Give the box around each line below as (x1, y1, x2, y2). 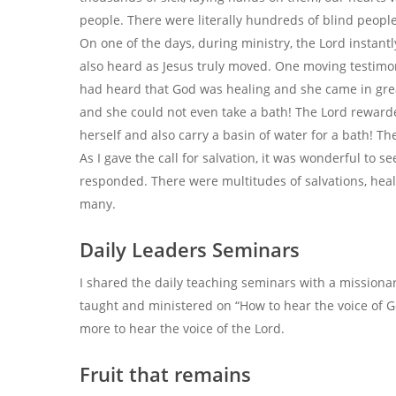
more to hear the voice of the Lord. (80, 320, 285, 337)
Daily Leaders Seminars (80, 236, 300, 263)
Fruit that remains (80, 361, 251, 387)
